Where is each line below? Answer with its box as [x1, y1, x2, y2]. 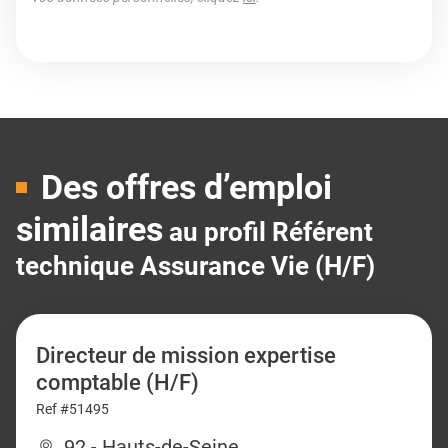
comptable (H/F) [36, 370, 199, 395]
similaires [16, 209, 163, 249]
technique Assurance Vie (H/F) [16, 251, 375, 281]
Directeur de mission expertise [36, 343, 336, 368]
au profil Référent [169, 217, 373, 247]
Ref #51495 [36, 401, 109, 417]
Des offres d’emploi [41, 167, 332, 207]
